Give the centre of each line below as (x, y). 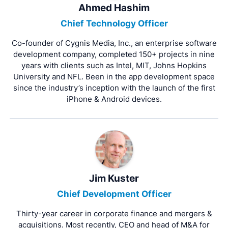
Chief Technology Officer (114, 23)
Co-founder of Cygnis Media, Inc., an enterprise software (114, 43)
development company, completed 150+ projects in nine (114, 54)
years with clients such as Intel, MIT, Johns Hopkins (114, 65)
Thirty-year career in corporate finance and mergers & (114, 213)
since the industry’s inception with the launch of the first (114, 88)
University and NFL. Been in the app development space (114, 76)
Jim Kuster (114, 179)
